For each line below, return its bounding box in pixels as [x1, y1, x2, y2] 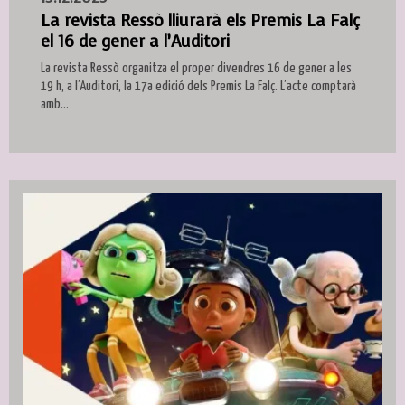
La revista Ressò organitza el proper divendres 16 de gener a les [41, 61, 352, 75]
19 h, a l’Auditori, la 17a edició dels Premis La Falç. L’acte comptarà [41, 79, 356, 93]
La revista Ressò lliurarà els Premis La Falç [41, 9, 360, 32]
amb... [41, 97, 69, 111]
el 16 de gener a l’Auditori [41, 30, 230, 52]
